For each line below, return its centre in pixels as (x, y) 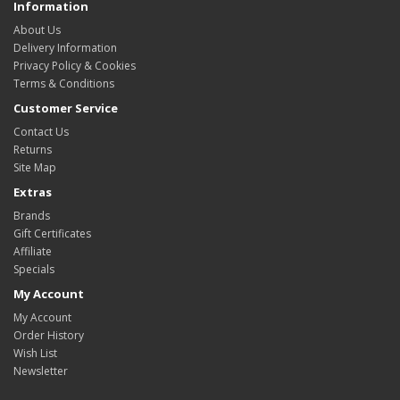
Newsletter (41, 371)
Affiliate (33, 251)
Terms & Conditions (64, 83)
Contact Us (41, 132)
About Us (37, 30)
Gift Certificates (52, 233)
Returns (33, 150)
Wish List (35, 353)
